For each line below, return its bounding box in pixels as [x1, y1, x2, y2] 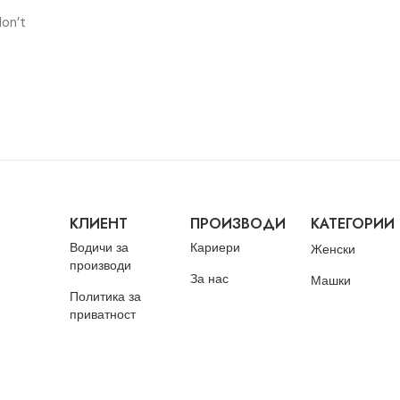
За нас [190, 271, 229, 287]
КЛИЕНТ [70, 213, 129, 235]
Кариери [190, 239, 241, 256]
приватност [70, 306, 137, 323]
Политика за [70, 288, 142, 305]
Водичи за [70, 239, 129, 256]
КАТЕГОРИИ [311, 213, 396, 235]
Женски [311, 241, 356, 258]
